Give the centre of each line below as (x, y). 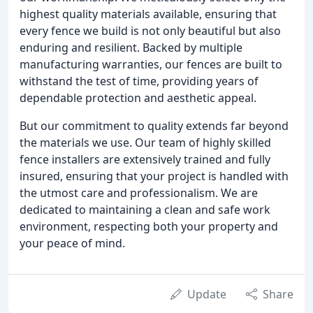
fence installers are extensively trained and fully (145, 159)
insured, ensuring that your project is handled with (154, 176)
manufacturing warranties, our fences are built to (151, 64)
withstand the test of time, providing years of (139, 81)
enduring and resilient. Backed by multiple (131, 47)
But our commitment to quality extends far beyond (154, 125)
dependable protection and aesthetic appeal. (138, 97)
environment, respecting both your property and (149, 226)
